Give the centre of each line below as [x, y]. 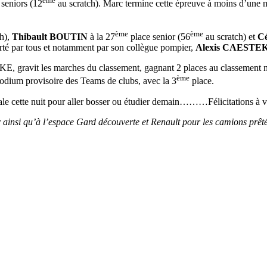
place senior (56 [159, 37]
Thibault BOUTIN [50, 37]
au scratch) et [230, 37]
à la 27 [101, 37]
